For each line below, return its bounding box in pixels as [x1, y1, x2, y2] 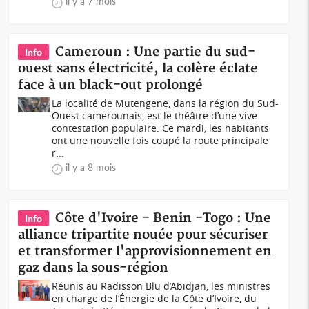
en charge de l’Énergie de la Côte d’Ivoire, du [52, 292, 257, 305]
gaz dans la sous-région [18, 260, 169, 276]
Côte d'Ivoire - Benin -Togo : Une [55, 210, 272, 226]
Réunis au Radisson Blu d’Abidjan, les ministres [52, 279, 271, 292]
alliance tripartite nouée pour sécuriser [18, 227, 268, 243]
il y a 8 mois [66, 161, 117, 173]
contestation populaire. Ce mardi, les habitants [52, 121, 270, 134]
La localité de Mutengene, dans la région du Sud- [52, 97, 279, 110]
